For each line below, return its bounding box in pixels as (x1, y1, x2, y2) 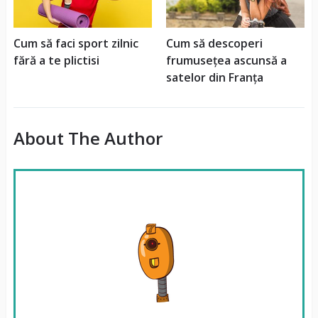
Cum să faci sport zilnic (13, 35, 138, 51)
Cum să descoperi (165, 35, 263, 51)
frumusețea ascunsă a (165, 52, 287, 68)
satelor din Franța (165, 69, 263, 85)
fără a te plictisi (13, 52, 99, 68)
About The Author (13, 126, 163, 150)
